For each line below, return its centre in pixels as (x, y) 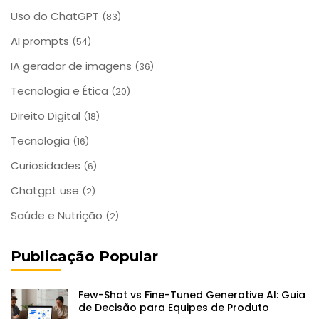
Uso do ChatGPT (56, 16)
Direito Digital (47, 116)
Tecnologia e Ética (61, 91)
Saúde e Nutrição (58, 216)
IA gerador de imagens (73, 66)
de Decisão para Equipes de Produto (174, 308)
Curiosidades (47, 166)
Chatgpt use (46, 191)
